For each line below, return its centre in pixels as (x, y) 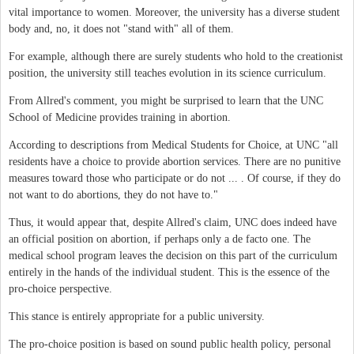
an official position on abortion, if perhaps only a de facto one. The (160, 239)
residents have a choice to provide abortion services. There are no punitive (175, 161)
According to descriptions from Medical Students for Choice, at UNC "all (173, 145)
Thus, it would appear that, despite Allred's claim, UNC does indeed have (173, 222)
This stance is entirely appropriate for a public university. (137, 316)
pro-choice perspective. (60, 288)
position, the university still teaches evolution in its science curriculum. (168, 73)
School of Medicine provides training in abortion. (120, 117)
